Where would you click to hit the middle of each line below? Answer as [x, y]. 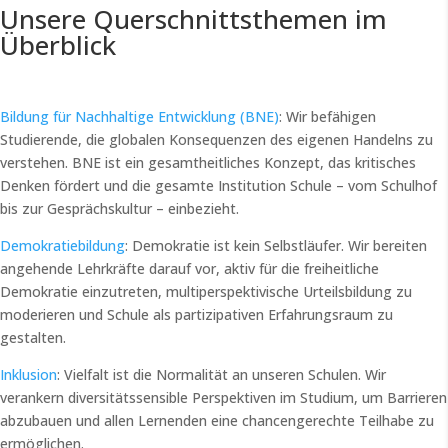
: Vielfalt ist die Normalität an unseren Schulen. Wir [221, 375]
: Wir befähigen [327, 117]
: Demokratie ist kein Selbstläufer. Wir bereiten [276, 246]
